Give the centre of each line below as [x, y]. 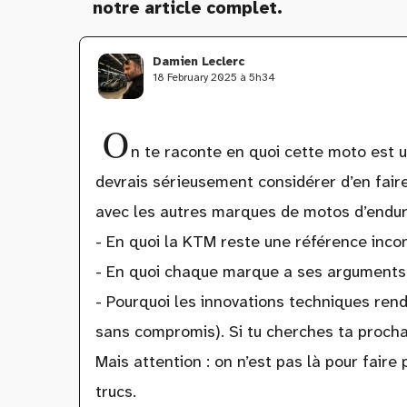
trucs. [115, 392]
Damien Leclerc [199, 61]
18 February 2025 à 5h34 [214, 77]
